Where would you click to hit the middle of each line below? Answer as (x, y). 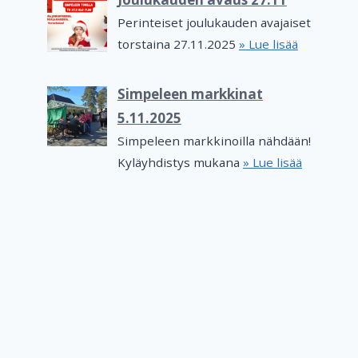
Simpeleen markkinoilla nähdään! (214, 141)
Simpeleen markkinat (190, 94)
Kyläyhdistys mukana (180, 163)
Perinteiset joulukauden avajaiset (214, 22)
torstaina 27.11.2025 (178, 44)
